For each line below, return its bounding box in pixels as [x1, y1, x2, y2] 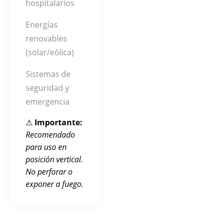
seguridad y [26, 82, 69, 93]
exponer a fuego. [26, 179, 83, 189]
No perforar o [26, 166, 73, 177]
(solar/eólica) [26, 47, 74, 58]
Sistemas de [26, 69, 71, 79]
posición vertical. [26, 154, 83, 165]
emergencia [26, 96, 70, 107]
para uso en [26, 142, 67, 152]
